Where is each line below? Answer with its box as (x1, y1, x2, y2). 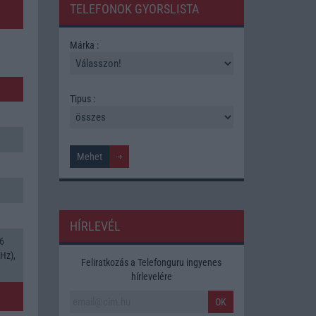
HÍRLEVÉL (69, 218, 121, 233)
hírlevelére (130, 270, 172, 282)
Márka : (69, 39, 99, 51)
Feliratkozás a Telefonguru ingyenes (81, 256, 222, 268)
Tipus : (69, 92, 95, 104)
